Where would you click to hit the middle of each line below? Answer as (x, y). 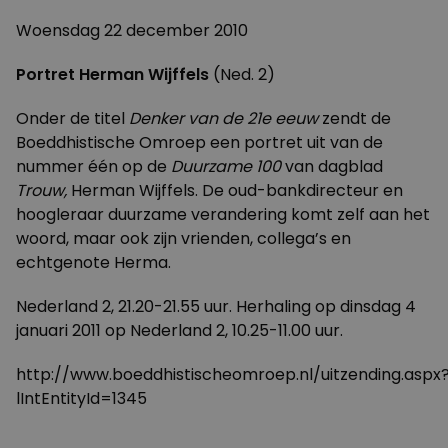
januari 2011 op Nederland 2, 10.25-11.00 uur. (179, 330)
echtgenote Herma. (93, 262)
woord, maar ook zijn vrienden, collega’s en (183, 238)
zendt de (354, 118)
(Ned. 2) (242, 74)
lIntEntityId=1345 (81, 398)
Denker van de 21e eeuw (223, 118)
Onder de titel (72, 118)
